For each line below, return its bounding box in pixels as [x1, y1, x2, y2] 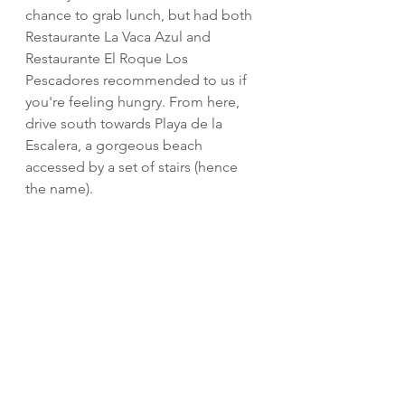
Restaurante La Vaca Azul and [25, 27, 214, 45]
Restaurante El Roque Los [25, 49, 192, 67]
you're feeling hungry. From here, [25, 92, 243, 110]
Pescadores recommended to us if [25, 71, 250, 89]
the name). [25, 179, 97, 197]
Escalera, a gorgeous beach [25, 136, 206, 154]
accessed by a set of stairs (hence [25, 157, 241, 175]
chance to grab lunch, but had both [25, 5, 256, 24]
